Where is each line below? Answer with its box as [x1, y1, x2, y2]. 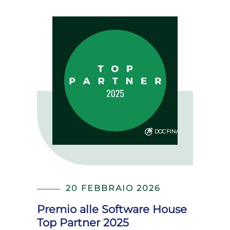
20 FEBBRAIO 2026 [66, 183, 161, 193]
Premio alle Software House [37, 202, 187, 216]
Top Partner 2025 [37, 216, 129, 229]
